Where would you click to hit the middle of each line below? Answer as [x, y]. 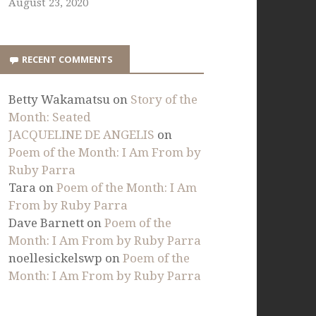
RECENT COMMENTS [68, 59]
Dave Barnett [47, 223]
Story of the [164, 100]
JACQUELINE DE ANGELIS [82, 135]
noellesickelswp [56, 259]
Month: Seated [50, 117]
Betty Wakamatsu [60, 100]
